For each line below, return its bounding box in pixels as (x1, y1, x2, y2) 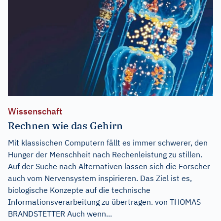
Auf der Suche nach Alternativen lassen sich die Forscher (8, 161, 210, 171)
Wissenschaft (8, 105, 63, 117)
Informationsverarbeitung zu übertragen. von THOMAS (8, 196, 201, 207)
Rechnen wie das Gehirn (8, 118, 123, 132)
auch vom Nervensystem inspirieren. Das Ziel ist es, (8, 173, 192, 183)
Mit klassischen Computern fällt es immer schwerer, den (8, 137, 208, 147)
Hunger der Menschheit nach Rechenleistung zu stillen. (8, 149, 202, 159)
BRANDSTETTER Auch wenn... (8, 208, 112, 219)
